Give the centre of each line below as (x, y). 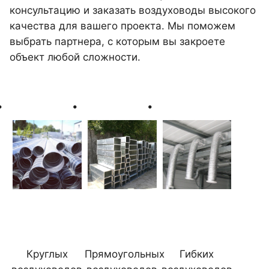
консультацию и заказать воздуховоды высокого (133, 10)
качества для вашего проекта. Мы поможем (122, 26)
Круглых (47, 254)
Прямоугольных (124, 254)
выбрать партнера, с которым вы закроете (117, 41)
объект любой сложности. (77, 57)
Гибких (197, 254)
